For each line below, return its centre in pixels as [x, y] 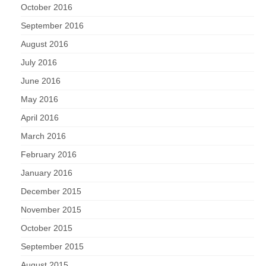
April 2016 [40, 118]
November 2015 [51, 210]
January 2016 [47, 173]
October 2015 [47, 228]
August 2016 [45, 44]
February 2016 [49, 155]
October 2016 [47, 7]
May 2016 [39, 99]
